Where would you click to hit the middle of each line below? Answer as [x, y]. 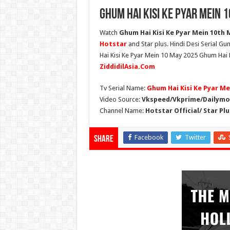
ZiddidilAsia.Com [127, 67]
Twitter [195, 138]
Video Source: [120, 100]
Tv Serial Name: [123, 88]
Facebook [149, 138]
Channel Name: [122, 111]
